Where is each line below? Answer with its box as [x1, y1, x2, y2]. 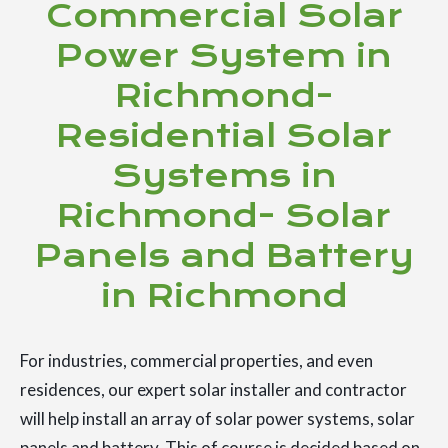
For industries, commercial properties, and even [20, 350, 373, 372]
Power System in [56, 37, 392, 76]
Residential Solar [56, 117, 392, 156]
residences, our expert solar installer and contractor [20, 379, 407, 401]
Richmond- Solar [57, 197, 391, 236]
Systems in [111, 157, 337, 196]
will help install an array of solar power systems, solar [20, 408, 415, 430]
